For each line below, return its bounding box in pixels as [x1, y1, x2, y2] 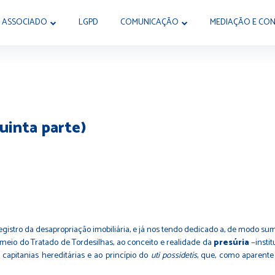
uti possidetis [150, 248, 198, 263]
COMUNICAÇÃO [120, 15, 179, 30]
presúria [213, 235, 249, 250]
